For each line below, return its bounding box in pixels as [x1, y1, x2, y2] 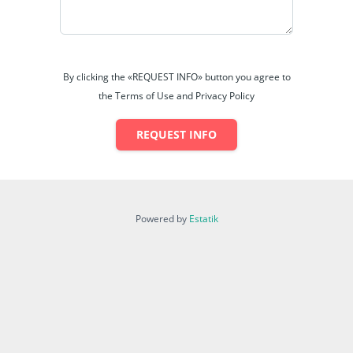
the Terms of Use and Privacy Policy [98, 88, 255, 102]
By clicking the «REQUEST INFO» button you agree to [62, 69, 291, 84]
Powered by [135, 211, 189, 225]
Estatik [188, 211, 218, 225]
